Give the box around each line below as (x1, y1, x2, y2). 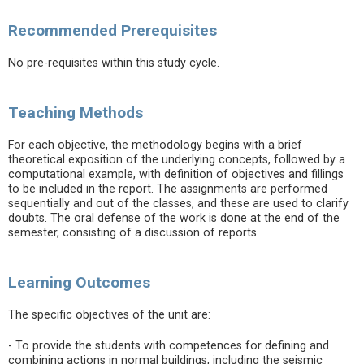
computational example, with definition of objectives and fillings (8, 167, 344, 181)
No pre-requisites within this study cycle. (8, 56, 219, 70)
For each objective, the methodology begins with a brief (8, 138, 302, 152)
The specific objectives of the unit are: (8, 308, 210, 322)
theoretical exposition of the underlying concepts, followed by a (8, 153, 345, 167)
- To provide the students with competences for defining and (8, 339, 329, 353)
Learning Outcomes (8, 273, 150, 292)
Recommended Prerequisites (8, 21, 217, 40)
